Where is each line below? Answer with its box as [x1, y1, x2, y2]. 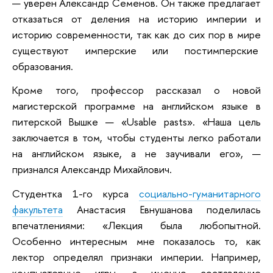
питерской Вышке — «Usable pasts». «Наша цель [12, 115, 261, 129]
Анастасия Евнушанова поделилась [63, 202, 261, 216]
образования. [12, 58, 73, 73]
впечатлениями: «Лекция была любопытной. [12, 218, 261, 232]
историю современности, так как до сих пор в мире [12, 27, 261, 41]
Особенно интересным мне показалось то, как [12, 233, 261, 248]
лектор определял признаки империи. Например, [12, 249, 261, 264]
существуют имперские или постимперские [12, 43, 261, 57]
